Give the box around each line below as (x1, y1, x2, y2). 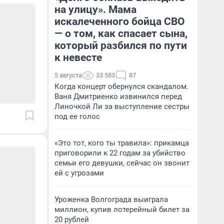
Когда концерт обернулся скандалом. (54, 82, 188, 91)
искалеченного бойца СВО (54, 15, 185, 27)
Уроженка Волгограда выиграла (54, 195, 168, 204)
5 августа (54, 71, 82, 79)
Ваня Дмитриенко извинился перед (54, 92, 182, 101)
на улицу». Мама (54, 3, 136, 15)
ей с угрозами (54, 168, 104, 177)
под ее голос (54, 112, 100, 121)
